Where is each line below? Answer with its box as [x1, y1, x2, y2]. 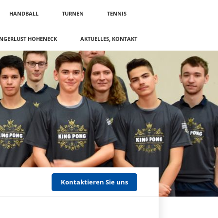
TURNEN [62, 10, 84, 17]
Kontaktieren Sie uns [61, 178, 128, 186]
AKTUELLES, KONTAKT [80, 35, 137, 42]
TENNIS [107, 10, 127, 17]
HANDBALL [9, 10, 38, 17]
